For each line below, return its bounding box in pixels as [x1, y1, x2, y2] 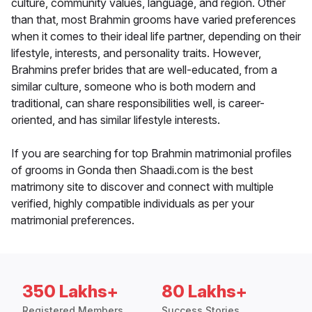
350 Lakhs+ [22, 281, 118, 302]
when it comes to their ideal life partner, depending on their [11, 29, 301, 44]
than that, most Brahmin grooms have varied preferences [11, 13, 296, 27]
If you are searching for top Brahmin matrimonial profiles [11, 146, 292, 161]
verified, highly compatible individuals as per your [11, 196, 254, 211]
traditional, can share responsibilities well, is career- [11, 96, 265, 111]
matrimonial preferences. [11, 213, 134, 228]
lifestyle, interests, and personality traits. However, [11, 46, 261, 61]
